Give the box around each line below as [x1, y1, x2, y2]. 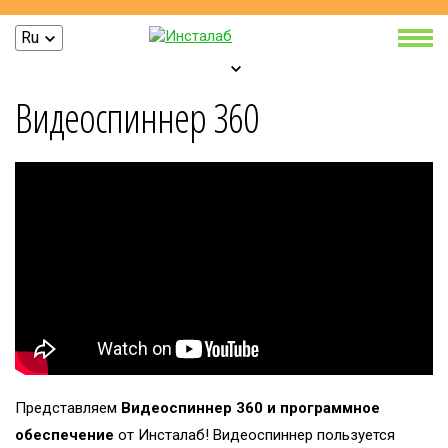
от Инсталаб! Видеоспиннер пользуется [114, 426, 395, 445]
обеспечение [15, 426, 114, 445]
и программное [267, 399, 380, 418]
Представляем [15, 399, 121, 418]
